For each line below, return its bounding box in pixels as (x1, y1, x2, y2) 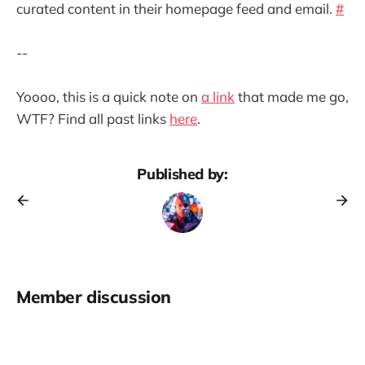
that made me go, (235, 87, 349, 105)
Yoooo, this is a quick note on (16, 87, 201, 105)
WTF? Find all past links (16, 109, 169, 127)
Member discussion (16, 285, 171, 307)
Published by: (137, 164, 228, 183)
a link (201, 87, 235, 105)
